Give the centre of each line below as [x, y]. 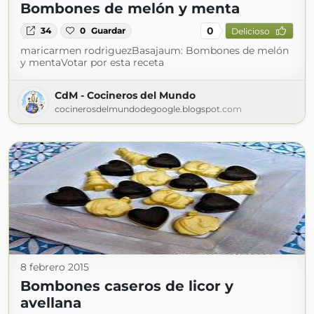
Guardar [109, 30]
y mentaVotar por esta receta [92, 62]
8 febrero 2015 [55, 267]
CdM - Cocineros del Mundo [125, 95]
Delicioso [250, 31]
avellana [51, 303]
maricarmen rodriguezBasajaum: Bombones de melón [155, 50]
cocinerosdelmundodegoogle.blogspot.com [148, 109]
